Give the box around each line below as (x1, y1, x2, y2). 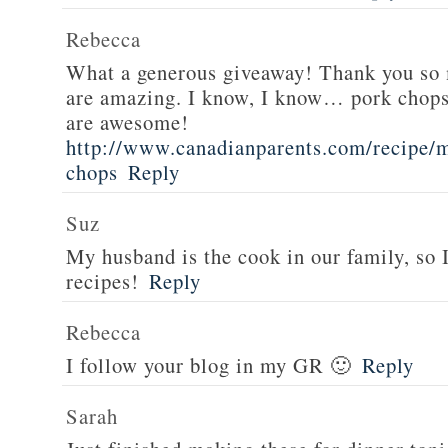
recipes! (66, 267, 139, 295)
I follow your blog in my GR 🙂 (66, 351, 352, 379)
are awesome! (66, 108, 189, 136)
